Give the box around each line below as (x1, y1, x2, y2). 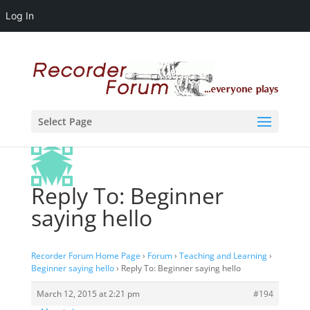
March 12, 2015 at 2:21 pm (36, 288, 140, 300)
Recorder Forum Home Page (30, 250, 140, 262)
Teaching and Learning (179, 250, 267, 262)
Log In (6, 10, 34, 21)
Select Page (37, 114, 92, 128)
